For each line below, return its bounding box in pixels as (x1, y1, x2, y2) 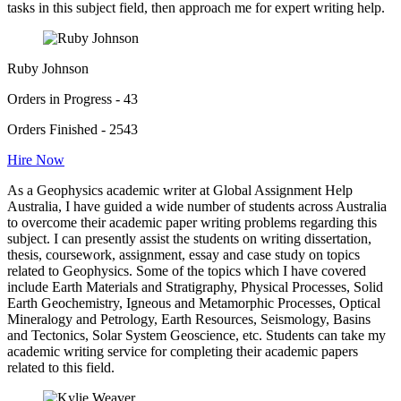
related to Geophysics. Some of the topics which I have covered (7, 262, 366, 278)
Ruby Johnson (7, 60, 89, 76)
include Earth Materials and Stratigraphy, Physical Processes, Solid (7, 278, 383, 294)
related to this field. (7, 359, 115, 375)
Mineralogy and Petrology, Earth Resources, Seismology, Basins (7, 311, 371, 327)
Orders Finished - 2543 (7, 121, 138, 137)
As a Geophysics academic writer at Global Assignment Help (7, 182, 353, 198)
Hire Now (7, 151, 64, 167)
